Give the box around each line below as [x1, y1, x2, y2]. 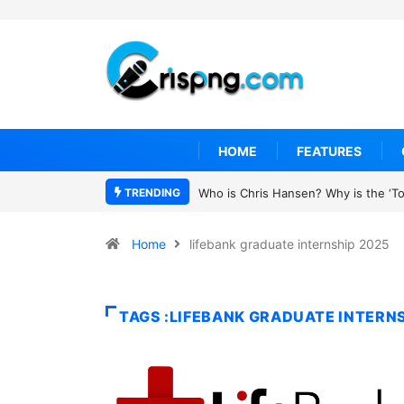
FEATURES [297, 142, 362, 159]
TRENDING [122, 186, 180, 199]
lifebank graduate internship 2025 [189, 236, 390, 252]
